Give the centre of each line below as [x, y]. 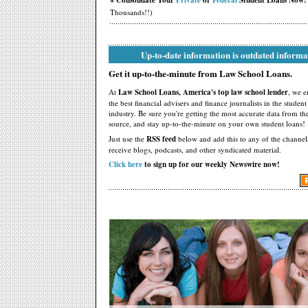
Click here [125, 164]
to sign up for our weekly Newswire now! [211, 164]
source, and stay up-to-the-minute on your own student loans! [207, 123]
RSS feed [161, 139]
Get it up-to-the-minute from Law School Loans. [200, 73]
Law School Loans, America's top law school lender [203, 92]
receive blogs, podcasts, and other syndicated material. [195, 150]
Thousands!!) [131, 12]
